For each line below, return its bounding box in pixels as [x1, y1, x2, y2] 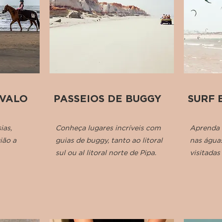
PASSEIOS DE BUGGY [54, 93, 162, 105]
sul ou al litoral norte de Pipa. [55, 149, 156, 157]
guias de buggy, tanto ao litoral [55, 136, 163, 144]
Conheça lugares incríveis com [55, 124, 161, 132]
